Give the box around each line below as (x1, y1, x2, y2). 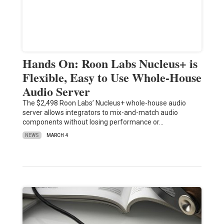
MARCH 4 (46, 132, 68, 138)
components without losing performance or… (22, 118, 163, 126)
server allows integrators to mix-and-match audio (22, 108, 178, 117)
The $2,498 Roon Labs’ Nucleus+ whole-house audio (22, 99, 186, 107)
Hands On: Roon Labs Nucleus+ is (22, 54, 197, 72)
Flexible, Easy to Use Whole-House (22, 68, 201, 86)
